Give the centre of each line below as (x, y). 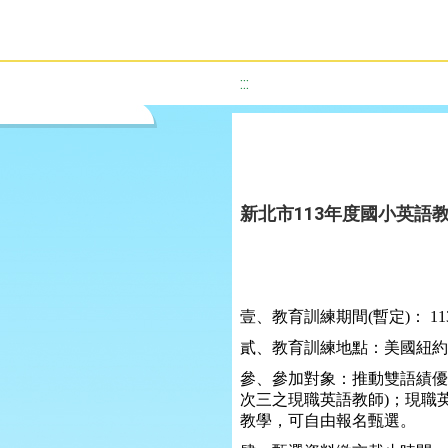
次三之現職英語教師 (312, 399)
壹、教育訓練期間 (304, 316)
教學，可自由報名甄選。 (328, 420)
